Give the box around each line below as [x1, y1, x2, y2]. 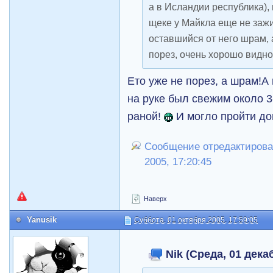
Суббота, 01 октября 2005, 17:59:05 [134, 216, 258, 224]
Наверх [142, 195, 168, 202]
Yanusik [27, 215, 57, 224]
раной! [127, 110, 165, 122]
